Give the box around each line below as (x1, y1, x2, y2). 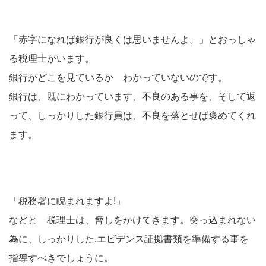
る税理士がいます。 (9, 53, 94, 64)
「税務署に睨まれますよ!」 (9, 196, 125, 206)
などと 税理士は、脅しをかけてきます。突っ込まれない (9, 215, 256, 225)
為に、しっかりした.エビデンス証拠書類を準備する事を (9, 234, 249, 244)
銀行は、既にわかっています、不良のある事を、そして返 (9, 91, 256, 102)
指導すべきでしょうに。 (9, 253, 113, 263)
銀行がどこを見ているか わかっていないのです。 (9, 72, 227, 83)
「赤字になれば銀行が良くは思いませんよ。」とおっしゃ (9, 34, 256, 45)
